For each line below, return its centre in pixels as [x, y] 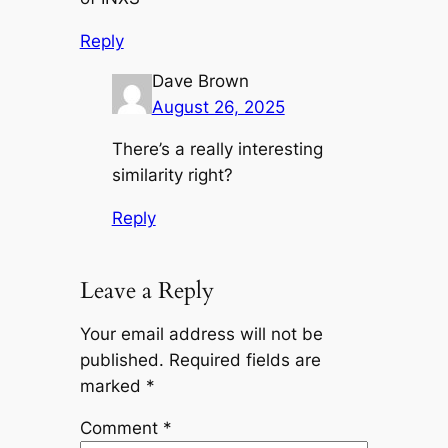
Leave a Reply [146, 290]
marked [112, 385]
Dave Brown [200, 80]
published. [121, 359]
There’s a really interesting [217, 149]
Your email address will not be [201, 333]
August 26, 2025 [218, 106]
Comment [121, 428]
